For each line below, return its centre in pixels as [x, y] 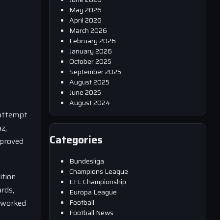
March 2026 [88, 30]
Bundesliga [87, 161]
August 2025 [89, 82]
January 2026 [91, 51]
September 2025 [95, 71]
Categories [76, 140]
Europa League [93, 192]
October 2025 [90, 61]
